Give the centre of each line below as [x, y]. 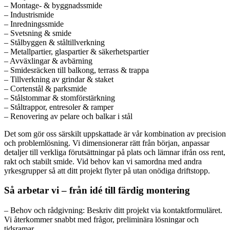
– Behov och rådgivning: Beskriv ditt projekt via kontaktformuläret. [113, 210]
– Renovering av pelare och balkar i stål [68, 116]
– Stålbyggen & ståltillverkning [54, 42]
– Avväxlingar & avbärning [48, 61]
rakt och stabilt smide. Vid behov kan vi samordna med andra [103, 161]
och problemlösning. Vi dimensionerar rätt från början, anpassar [107, 143]
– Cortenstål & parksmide [45, 88]
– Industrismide [29, 14]
